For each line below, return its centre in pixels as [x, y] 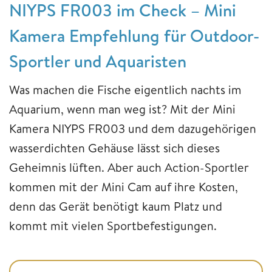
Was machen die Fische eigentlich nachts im [125, 90]
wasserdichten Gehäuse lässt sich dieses [114, 148]
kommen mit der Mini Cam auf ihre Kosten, [124, 187]
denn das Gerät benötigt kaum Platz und [116, 206]
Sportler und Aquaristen [98, 61]
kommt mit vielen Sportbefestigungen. [113, 226]
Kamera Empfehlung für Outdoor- [134, 36]
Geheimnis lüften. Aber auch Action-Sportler [129, 168]
